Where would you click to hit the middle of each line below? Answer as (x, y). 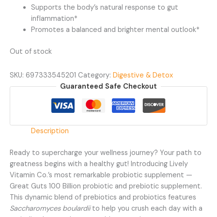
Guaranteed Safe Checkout (108, 86)
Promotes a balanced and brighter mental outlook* (115, 30)
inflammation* (54, 19)
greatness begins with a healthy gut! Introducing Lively (99, 164)
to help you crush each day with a (146, 208)
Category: (95, 75)
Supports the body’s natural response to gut (104, 8)
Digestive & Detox (143, 75)
